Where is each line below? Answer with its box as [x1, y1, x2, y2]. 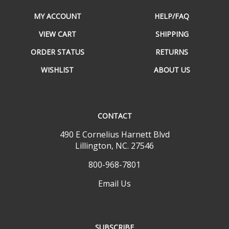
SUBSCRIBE [95, 211, 134, 221]
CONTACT [97, 99, 132, 109]
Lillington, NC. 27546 [75, 128, 154, 140]
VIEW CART [38, 17, 76, 28]
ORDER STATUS [30, 35, 84, 45]
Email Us [98, 166, 131, 178]
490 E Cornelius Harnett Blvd [59, 117, 170, 129]
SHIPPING [155, 17, 189, 28]
